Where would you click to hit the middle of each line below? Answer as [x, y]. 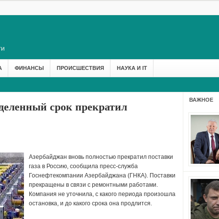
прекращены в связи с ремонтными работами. [93, 185]
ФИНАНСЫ [29, 68]
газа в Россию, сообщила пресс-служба [83, 166]
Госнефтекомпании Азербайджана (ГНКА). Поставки [102, 175]
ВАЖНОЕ [201, 100]
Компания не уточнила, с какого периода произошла [102, 194]
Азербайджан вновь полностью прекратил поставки [101, 157]
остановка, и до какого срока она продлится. [90, 203]
